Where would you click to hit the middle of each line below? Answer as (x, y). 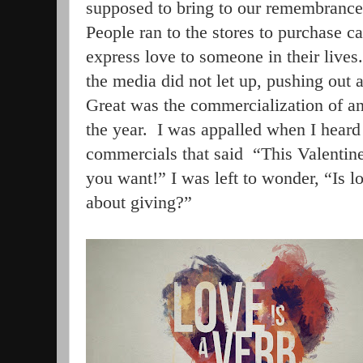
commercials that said (164, 154)
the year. (117, 130)
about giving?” (139, 203)
